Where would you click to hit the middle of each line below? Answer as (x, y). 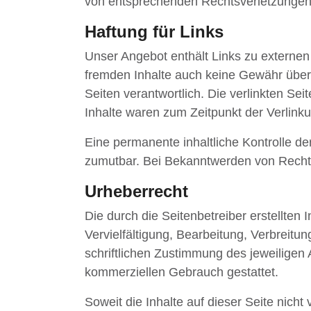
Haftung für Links (154, 31)
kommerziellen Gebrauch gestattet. (182, 272)
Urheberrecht (136, 191)
